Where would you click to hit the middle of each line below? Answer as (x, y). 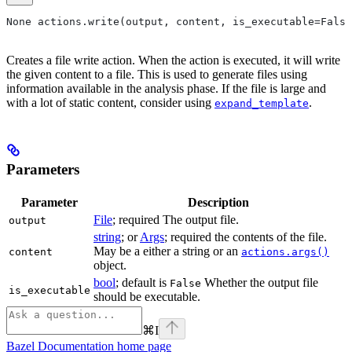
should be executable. (147, 296)
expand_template (262, 104)
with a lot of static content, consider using (110, 103)
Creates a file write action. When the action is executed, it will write (173, 60)
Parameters (43, 170)
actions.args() (285, 251)
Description (218, 202)
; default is (143, 282)
